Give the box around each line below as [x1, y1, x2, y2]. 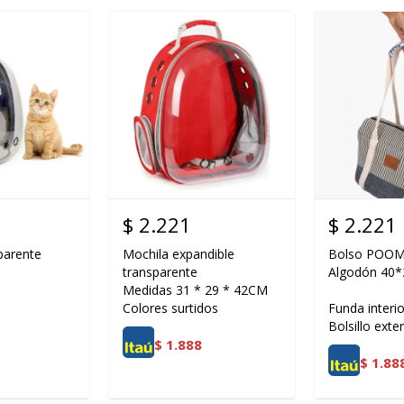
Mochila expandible [123, 245, 234, 262]
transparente [123, 263, 197, 280]
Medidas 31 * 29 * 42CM [123, 281, 268, 298]
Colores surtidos [123, 299, 218, 317]
